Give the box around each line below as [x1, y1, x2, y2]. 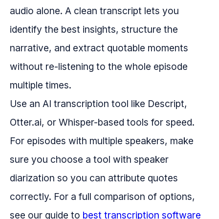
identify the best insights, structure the [10, 23, 178, 36]
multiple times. [10, 79, 71, 91]
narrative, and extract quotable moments [10, 42, 188, 54]
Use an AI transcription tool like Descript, [10, 98, 187, 110]
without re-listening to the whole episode [10, 61, 188, 73]
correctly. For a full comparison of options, [10, 191, 195, 203]
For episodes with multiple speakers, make [10, 135, 194, 147]
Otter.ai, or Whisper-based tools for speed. [10, 116, 195, 129]
